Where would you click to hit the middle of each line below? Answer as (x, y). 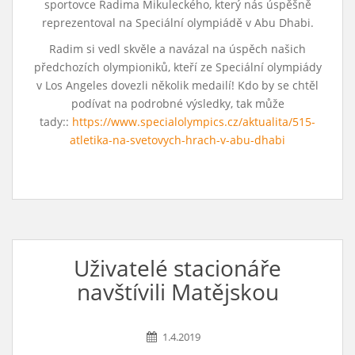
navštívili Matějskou (177, 292)
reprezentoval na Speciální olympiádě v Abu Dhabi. (177, 23)
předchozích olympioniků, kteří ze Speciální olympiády (177, 67)
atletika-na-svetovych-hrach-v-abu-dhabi (177, 140)
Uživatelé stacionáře (177, 268)
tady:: (56, 122)
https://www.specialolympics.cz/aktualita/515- (194, 122)
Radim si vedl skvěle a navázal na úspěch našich (177, 49)
